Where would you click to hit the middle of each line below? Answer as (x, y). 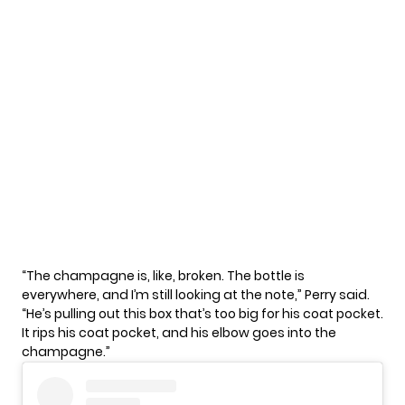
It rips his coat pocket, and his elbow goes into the (179, 333)
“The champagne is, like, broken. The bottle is (163, 276)
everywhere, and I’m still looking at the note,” (163, 295)
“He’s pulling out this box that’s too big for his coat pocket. (202, 314)
